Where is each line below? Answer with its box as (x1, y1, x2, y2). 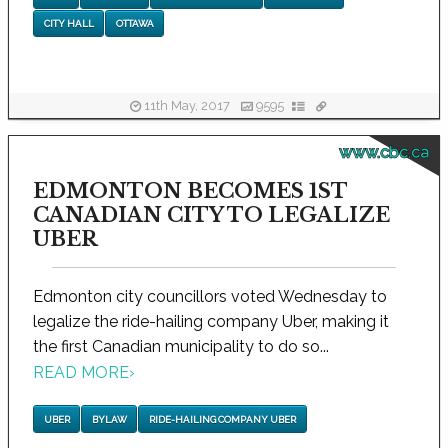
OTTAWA (115, 17, 154, 29)
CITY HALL (43, 17, 94, 29)
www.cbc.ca (338, 143, 429, 162)
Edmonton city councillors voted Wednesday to (33, 287, 387, 306)
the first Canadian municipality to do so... (33, 337, 329, 356)
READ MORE (33, 363, 129, 383)
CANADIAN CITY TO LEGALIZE (33, 203, 390, 227)
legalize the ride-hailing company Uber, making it (33, 312, 389, 331)
